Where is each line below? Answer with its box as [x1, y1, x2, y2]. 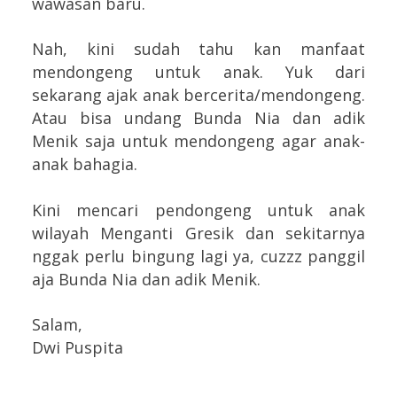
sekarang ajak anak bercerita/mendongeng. [32, 84, 365, 106]
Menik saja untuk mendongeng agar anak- [32, 130, 365, 152]
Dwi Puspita [32, 337, 123, 359]
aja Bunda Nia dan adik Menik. [32, 269, 261, 291]
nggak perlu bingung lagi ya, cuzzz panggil [32, 245, 365, 268]
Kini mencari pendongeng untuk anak [32, 199, 365, 222]
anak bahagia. [32, 153, 137, 175]
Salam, [32, 314, 82, 336]
